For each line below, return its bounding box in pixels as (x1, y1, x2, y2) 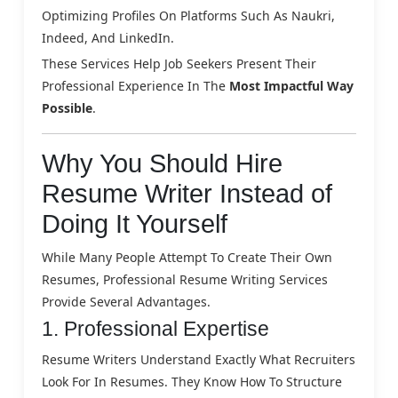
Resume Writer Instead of (42, 179, 332, 208)
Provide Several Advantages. (42, 292, 211, 310)
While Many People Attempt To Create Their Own (42, 248, 332, 266)
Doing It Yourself (42, 209, 227, 238)
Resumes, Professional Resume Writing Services (42, 270, 328, 288)
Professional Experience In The (42, 76, 229, 94)
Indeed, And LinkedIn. (42, 28, 174, 46)
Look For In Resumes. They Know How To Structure (42, 372, 342, 390)
